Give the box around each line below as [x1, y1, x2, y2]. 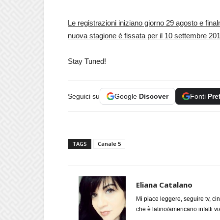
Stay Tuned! [68, 57, 106, 65]
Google [114, 92, 139, 100]
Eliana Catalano [136, 180, 192, 190]
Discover [139, 92, 168, 100]
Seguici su [68, 92, 100, 100]
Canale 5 [98, 140, 121, 147]
